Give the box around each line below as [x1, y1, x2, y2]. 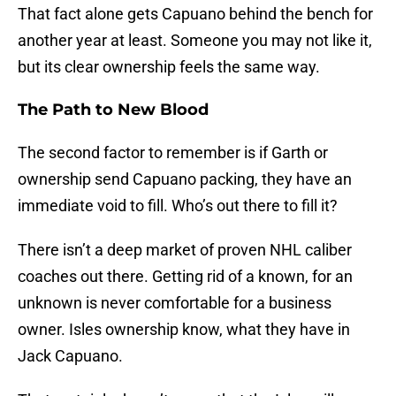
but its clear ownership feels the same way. [18, 57, 320, 77]
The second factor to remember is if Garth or [18, 143, 328, 163]
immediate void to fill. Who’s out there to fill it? [18, 196, 338, 216]
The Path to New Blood [18, 100, 209, 120]
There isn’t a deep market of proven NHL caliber [18, 240, 352, 260]
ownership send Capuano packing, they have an [18, 170, 352, 189]
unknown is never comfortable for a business [18, 293, 331, 313]
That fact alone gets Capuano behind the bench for [18, 4, 373, 24]
